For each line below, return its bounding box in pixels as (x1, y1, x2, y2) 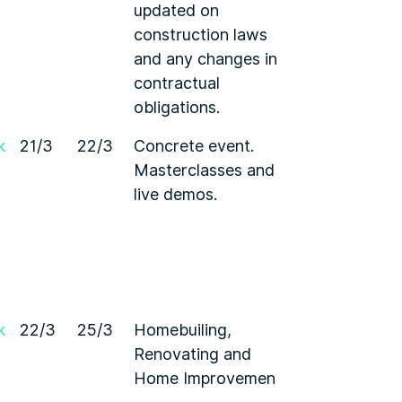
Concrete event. (134, 134, 254, 158)
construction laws (134, 22, 267, 47)
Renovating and (134, 342, 251, 366)
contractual (134, 71, 220, 95)
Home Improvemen (134, 366, 275, 390)
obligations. (134, 95, 220, 119)
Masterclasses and (134, 158, 275, 182)
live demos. (134, 182, 217, 206)
